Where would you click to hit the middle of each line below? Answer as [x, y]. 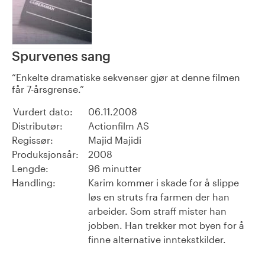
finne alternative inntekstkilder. [157, 240]
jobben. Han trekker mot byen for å [166, 225]
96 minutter [115, 169]
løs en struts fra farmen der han [159, 197]
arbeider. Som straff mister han [157, 211]
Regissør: [33, 140]
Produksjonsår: [45, 154]
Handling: [34, 183]
